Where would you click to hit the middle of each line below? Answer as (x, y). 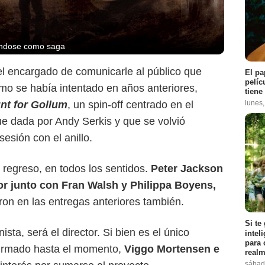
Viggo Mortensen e (172, 249)
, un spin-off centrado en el (130, 105)
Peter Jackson (187, 169)
